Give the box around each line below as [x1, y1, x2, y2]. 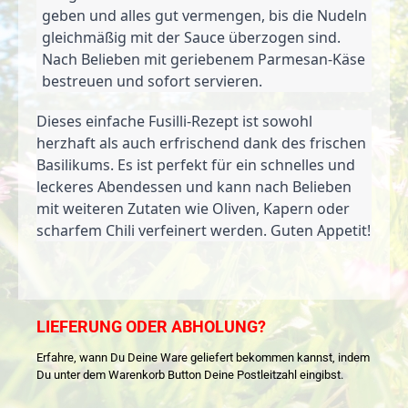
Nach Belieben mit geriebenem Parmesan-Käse [42, 48, 365, 69]
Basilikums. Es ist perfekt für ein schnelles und [36, 154, 355, 175]
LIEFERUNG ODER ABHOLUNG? [36, 318, 266, 337]
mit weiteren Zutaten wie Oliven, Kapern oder [36, 198, 350, 219]
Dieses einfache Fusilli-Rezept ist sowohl [36, 110, 312, 131]
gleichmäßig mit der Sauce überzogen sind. [42, 26, 341, 47]
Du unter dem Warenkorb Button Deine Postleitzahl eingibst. [36, 368, 343, 382]
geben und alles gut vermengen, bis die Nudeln [42, 5, 367, 25]
